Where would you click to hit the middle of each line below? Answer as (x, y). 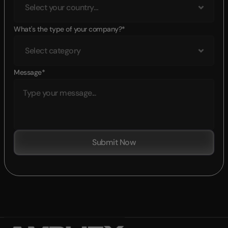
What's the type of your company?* (69, 29)
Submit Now (114, 142)
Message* (29, 72)
